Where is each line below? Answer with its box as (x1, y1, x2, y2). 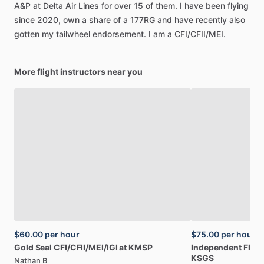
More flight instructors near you (14, 67, 143, 77)
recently (196, 15, 227, 25)
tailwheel (56, 29, 90, 39)
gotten (14, 29, 39, 39)
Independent (191, 242, 242, 253)
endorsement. (93, 29, 146, 39)
